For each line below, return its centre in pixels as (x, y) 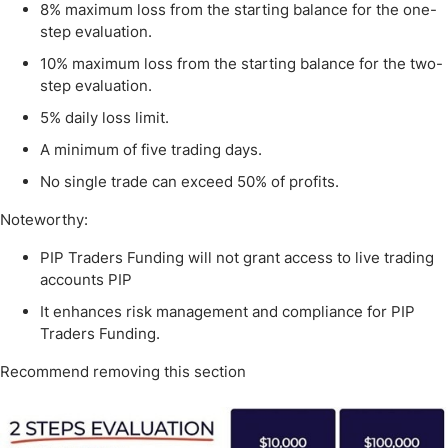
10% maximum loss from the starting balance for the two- (241, 63)
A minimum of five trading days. (151, 149)
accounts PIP (86, 279)
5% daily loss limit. (104, 117)
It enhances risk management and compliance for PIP (227, 311)
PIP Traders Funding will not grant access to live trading (237, 257)
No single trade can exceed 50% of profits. (189, 181)
